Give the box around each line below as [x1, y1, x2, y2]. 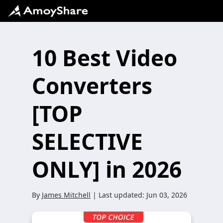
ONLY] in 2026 [32, 154, 182, 184]
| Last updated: [91, 190, 146, 200]
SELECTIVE [32, 126, 143, 156]
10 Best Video [32, 43, 177, 73]
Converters [32, 71, 152, 101]
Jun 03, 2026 [146, 190, 187, 200]
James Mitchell [42, 190, 91, 200]
